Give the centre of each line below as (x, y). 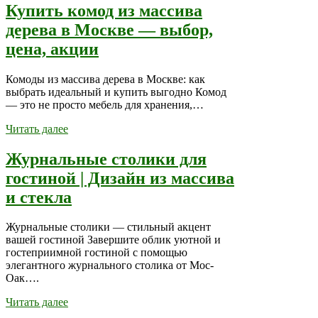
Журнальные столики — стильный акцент (108, 227)
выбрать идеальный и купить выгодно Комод (116, 92)
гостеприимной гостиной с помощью (97, 253)
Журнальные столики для (106, 159)
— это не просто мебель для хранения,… (105, 104)
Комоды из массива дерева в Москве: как (105, 79)
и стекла (39, 197)
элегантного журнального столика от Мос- (110, 265)
